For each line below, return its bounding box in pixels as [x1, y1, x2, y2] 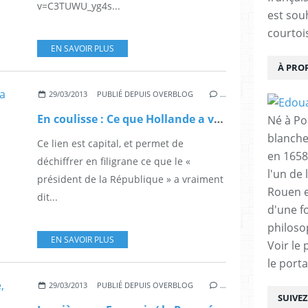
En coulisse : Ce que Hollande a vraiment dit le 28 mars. [214, 111, 223, 126]
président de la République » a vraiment [37, 172, 223, 186]
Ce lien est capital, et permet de [37, 136, 184, 150]
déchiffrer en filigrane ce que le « [37, 154, 190, 168]
